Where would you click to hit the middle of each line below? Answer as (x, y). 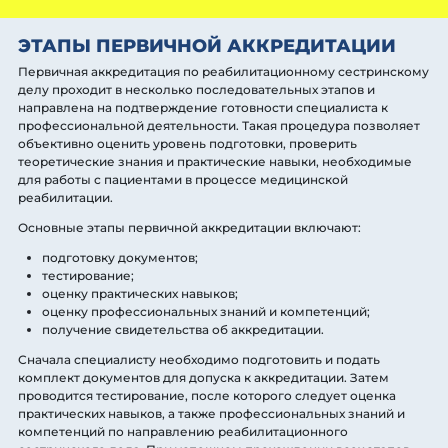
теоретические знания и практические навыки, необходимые (215, 161)
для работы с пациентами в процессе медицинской (183, 179)
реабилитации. (65, 197)
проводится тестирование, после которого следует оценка (207, 395)
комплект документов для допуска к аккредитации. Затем (203, 377)
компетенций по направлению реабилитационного (183, 431)
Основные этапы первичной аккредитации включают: (189, 227)
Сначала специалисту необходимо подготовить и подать (199, 359)
